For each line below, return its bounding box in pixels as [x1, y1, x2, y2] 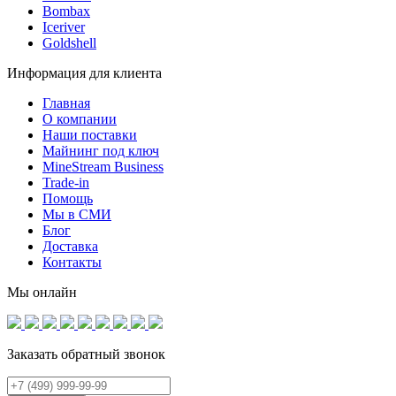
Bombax [42, 4, 90, 19]
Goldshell [42, 35, 96, 51]
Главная [42, 95, 90, 111]
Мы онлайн [7, 285, 77, 301]
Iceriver [42, 19, 85, 35]
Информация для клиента [7, 65, 162, 81]
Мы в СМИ [42, 207, 111, 223]
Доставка [42, 239, 98, 255]
